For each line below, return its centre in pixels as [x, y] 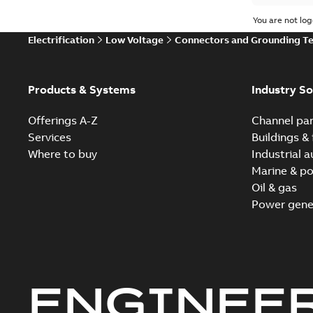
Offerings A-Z [63, 120]
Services [50, 137]
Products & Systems [82, 89]
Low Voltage [134, 40]
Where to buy [63, 154]
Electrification [61, 40]
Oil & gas [274, 187]
